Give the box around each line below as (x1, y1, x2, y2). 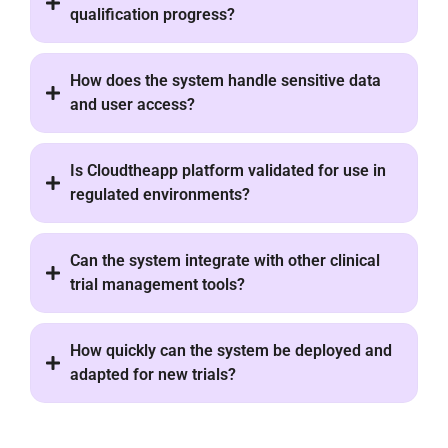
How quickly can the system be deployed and (70, 341, 392, 361)
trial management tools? (70, 275, 245, 295)
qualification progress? (70, 5, 235, 25)
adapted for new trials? (70, 365, 236, 385)
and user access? (70, 95, 195, 115)
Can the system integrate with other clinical (70, 251, 380, 271)
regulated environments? (70, 185, 250, 205)
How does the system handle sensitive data (70, 71, 381, 91)
